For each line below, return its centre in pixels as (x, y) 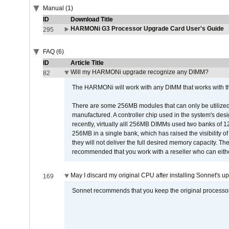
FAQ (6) (53, 52)
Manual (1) (58, 8)
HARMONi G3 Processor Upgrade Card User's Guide (147, 29)
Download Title (91, 19)
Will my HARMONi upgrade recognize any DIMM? (139, 72)
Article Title (87, 63)
